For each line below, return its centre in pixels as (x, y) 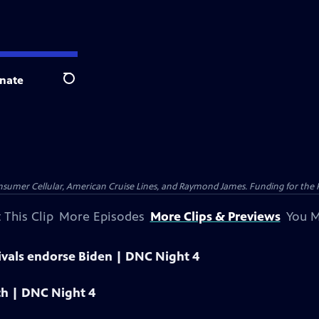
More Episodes (101, 216)
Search (80, 86)
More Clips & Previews (215, 216)
